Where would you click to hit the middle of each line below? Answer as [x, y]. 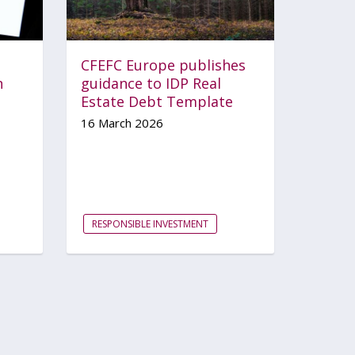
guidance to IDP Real [151, 83]
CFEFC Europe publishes [163, 65]
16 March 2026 [122, 122]
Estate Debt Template [157, 101]
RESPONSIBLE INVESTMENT [150, 223]
